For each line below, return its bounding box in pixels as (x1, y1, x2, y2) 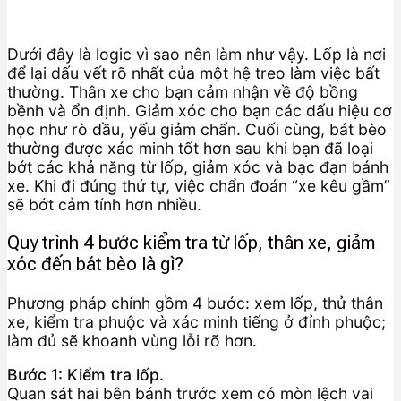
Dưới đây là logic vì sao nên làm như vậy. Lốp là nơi (7, 44, 386, 64)
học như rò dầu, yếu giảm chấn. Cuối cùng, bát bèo (7, 119, 387, 139)
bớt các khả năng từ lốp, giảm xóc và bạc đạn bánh (7, 157, 388, 176)
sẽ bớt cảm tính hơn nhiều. (7, 194, 201, 214)
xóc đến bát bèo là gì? (7, 253, 183, 276)
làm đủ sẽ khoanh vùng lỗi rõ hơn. (7, 330, 257, 350)
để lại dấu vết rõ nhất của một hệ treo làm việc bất (7, 63, 380, 82)
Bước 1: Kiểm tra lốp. (7, 365, 164, 385)
